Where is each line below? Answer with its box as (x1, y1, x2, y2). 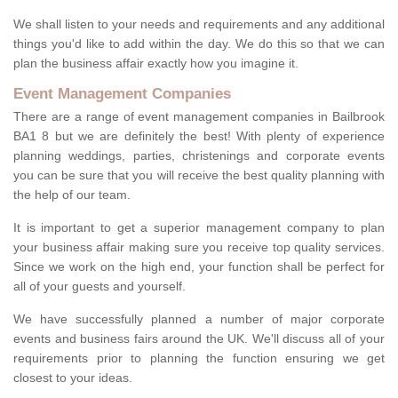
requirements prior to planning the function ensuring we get (13, 351, 385, 366)
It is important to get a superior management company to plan (13, 220, 385, 235)
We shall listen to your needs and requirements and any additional (13, 17, 385, 32)
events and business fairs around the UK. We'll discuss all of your (13, 331, 385, 346)
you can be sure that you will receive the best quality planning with (13, 168, 385, 183)
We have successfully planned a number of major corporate (13, 312, 385, 327)
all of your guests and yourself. (13, 279, 186, 294)
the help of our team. (13, 187, 131, 203)
